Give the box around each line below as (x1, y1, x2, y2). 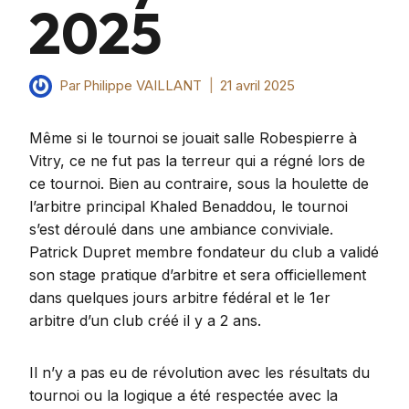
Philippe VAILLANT (83, 77, 203, 95)
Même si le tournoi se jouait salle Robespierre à (29, 128, 357, 147)
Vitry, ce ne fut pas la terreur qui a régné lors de (29, 151, 365, 170)
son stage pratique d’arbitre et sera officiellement (29, 265, 366, 284)
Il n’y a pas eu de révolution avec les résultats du (29, 362, 370, 382)
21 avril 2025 (220, 77, 296, 95)
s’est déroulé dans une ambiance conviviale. (29, 219, 333, 238)
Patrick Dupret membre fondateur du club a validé (29, 242, 379, 261)
